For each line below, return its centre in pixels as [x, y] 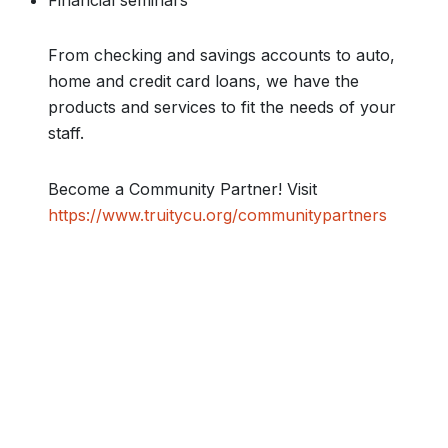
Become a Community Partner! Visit [182, 189]
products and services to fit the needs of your [222, 107]
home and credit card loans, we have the [203, 81]
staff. [66, 133]
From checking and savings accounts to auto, [221, 55]
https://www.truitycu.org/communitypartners [217, 215]
